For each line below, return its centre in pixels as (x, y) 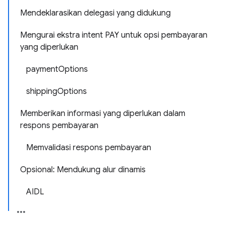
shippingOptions (57, 91)
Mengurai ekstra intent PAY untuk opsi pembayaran (114, 35)
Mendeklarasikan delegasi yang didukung (95, 13)
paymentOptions (57, 69)
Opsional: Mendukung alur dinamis (83, 170)
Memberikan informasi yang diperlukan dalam (103, 114)
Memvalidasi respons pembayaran (89, 148)
